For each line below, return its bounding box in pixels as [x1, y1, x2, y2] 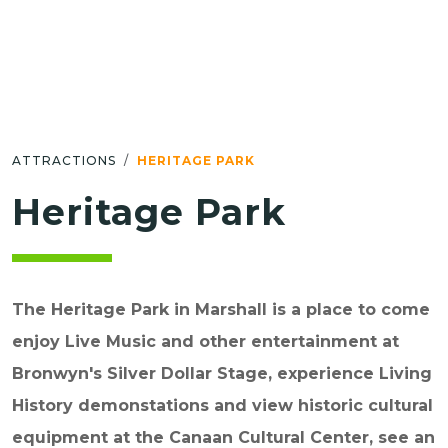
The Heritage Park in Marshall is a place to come [12, 300, 430, 319]
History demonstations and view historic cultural [12, 396, 433, 415]
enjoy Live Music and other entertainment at [12, 332, 399, 351]
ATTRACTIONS [12, 153, 116, 168]
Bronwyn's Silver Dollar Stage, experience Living [12, 364, 432, 383]
